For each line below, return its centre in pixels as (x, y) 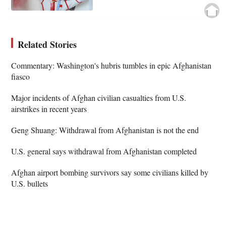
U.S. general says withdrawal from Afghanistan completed (104, 151)
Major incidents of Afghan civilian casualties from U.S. (99, 98)
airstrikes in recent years (49, 109)
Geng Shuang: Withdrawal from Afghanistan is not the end (105, 130)
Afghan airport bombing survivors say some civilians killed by (110, 173)
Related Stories (47, 45)
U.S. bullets (30, 184)
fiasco (21, 77)
